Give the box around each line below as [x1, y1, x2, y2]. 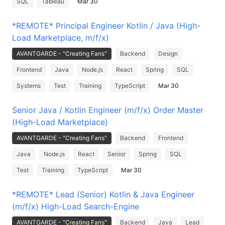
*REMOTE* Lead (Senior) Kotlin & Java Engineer [12, 189, 194, 199]
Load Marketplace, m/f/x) [12, 33, 109, 43]
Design [158, 50, 178, 57]
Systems [17, 82, 41, 89]
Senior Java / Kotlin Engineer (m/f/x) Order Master [12, 105, 203, 115]
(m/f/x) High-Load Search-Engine [12, 201, 139, 211]
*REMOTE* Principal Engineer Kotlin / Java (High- [12, 21, 200, 31]
